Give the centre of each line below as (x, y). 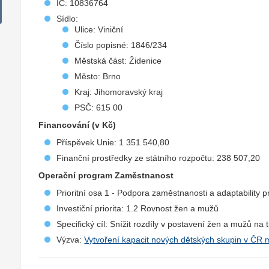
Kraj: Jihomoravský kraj (119, 92)
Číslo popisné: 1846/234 (121, 45)
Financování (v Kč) (77, 125)
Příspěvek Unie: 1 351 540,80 (113, 142)
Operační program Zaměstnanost (106, 175)
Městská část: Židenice (118, 61)
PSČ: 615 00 (99, 107)
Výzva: (71, 240)
